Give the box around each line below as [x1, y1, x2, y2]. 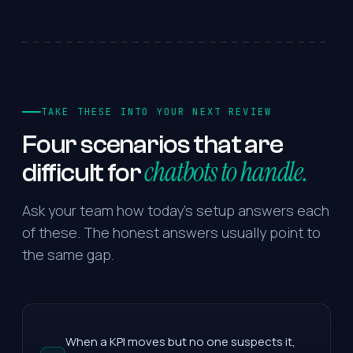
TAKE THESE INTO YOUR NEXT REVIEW [41, 105, 273, 118]
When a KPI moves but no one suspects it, [65, 333, 295, 350]
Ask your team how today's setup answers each [22, 200, 329, 220]
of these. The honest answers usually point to [22, 222, 321, 242]
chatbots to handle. [144, 154, 307, 190]
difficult [22, 157, 104, 188]
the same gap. [22, 244, 114, 264]
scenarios [80, 128, 190, 160]
